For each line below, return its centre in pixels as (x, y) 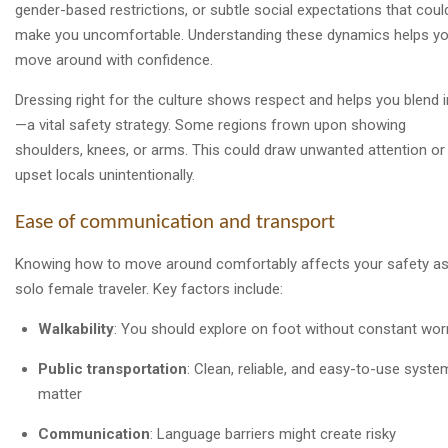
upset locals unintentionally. (105, 174)
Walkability (75, 329)
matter (59, 394)
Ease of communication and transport (175, 223)
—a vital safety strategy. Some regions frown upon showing (210, 124)
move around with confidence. (114, 59)
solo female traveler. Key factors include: (149, 289)
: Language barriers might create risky (272, 434)
